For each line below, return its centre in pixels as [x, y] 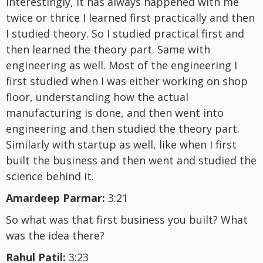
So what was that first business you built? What [127, 219]
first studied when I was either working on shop [127, 81]
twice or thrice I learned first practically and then [130, 17]
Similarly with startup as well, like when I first [121, 144]
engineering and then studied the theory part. [123, 128]
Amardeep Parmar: [55, 198]
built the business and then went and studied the [131, 160]
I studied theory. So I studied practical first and [125, 33]
